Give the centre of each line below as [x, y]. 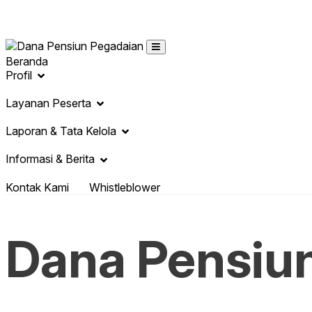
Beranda [27, 61]
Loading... [29, 12]
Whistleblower [125, 187]
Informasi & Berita [50, 159]
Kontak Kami [37, 187]
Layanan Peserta [48, 103]
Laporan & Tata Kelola [61, 131]
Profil [19, 75]
